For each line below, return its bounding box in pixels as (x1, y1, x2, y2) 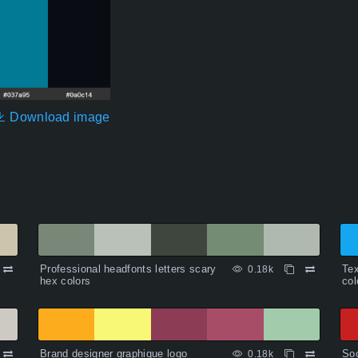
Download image (6, 110, 110, 125)
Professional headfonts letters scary (40, 263, 217, 276)
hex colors (40, 275, 91, 288)
